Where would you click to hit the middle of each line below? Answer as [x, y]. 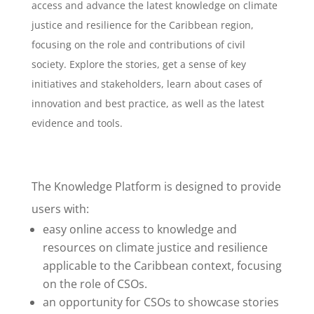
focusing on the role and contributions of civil [138, 44]
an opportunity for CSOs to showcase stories [161, 302]
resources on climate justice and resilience [155, 247]
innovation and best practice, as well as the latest [148, 103]
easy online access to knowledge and [139, 229]
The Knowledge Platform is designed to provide [156, 186]
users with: [60, 209]
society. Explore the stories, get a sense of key [138, 64]
